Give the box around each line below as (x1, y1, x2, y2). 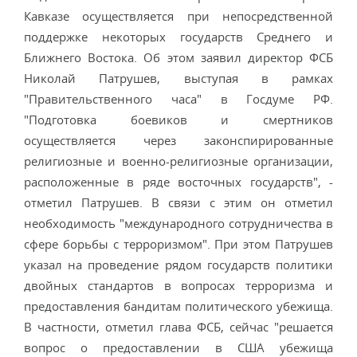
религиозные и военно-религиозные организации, (24, 153, 333, 169)
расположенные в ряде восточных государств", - (24, 174, 333, 190)
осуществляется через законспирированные (24, 132, 333, 148)
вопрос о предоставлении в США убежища (24, 339, 333, 355)
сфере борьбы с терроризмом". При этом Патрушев (24, 236, 333, 252)
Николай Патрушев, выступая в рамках (24, 70, 333, 86)
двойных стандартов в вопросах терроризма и (24, 277, 333, 293)
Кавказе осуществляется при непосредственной (24, 8, 333, 24)
